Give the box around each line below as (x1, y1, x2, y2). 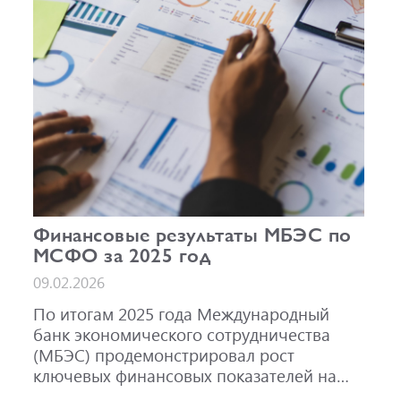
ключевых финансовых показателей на (33, 364, 337, 388)
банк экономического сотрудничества (33, 323, 331, 346)
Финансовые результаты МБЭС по (33, 218, 352, 248)
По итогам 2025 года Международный (33, 303, 330, 326)
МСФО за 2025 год (33, 239, 211, 269)
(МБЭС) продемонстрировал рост (33, 344, 295, 367)
